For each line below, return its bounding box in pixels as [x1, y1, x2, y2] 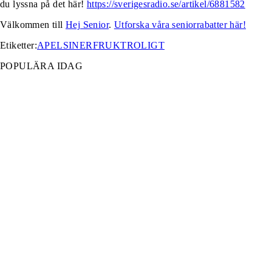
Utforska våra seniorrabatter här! [114, 19, 246, 30]
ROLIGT [126, 40, 165, 50]
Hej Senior [66, 19, 109, 30]
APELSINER [37, 40, 93, 50]
